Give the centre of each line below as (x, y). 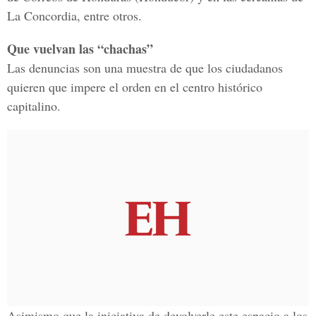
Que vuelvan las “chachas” (80, 49)
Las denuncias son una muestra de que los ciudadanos (145, 68)
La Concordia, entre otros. (74, 16)
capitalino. (34, 106)
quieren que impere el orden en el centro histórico (135, 87)
